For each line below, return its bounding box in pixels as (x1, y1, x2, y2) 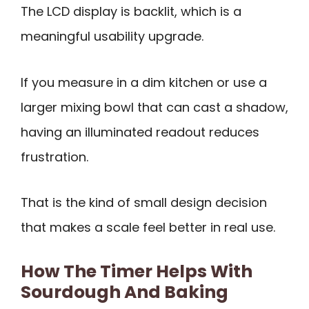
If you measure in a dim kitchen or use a (21, 73, 267, 91)
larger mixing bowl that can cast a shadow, (21, 98, 288, 116)
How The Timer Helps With (21, 259, 252, 283)
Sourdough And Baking (21, 279, 228, 304)
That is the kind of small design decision (21, 194, 267, 212)
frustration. (21, 148, 88, 166)
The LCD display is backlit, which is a (21, 3, 241, 20)
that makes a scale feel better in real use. (21, 219, 275, 237)
